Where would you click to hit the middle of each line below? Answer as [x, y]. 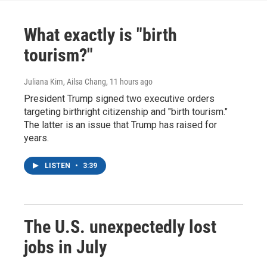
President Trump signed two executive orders [119, 99]
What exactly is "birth [100, 35]
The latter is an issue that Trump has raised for [120, 125]
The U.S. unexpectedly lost [120, 227]
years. [36, 138]
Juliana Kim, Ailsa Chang [65, 82]
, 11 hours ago [129, 82]
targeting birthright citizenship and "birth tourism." [126, 112]
